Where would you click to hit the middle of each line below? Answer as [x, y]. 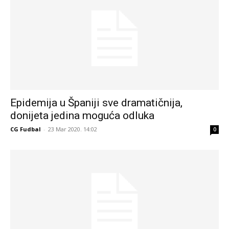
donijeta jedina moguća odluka [82, 116]
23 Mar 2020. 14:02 [73, 129]
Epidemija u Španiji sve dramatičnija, [96, 103]
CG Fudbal [26, 129]
